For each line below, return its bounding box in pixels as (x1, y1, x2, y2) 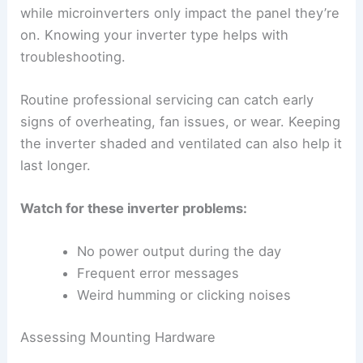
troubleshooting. (20, 48, 126, 65)
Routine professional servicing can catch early (20, 91, 314, 108)
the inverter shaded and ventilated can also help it (20, 135, 343, 152)
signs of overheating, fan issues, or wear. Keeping (20, 113, 341, 130)
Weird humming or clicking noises (76, 287, 291, 304)
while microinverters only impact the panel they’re (20, 4, 340, 21)
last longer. (20, 156, 92, 173)
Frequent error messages (76, 265, 239, 282)
